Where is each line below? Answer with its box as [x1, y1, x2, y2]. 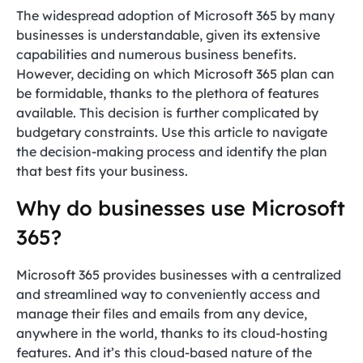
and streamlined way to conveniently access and [16, 286, 320, 302]
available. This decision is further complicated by [16, 105, 318, 121]
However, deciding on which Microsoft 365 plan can [16, 66, 335, 82]
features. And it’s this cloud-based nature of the [16, 344, 312, 361]
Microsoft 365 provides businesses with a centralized [16, 267, 341, 283]
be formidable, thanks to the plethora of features [16, 85, 319, 101]
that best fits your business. [16, 163, 188, 179]
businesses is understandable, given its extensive [16, 27, 320, 43]
